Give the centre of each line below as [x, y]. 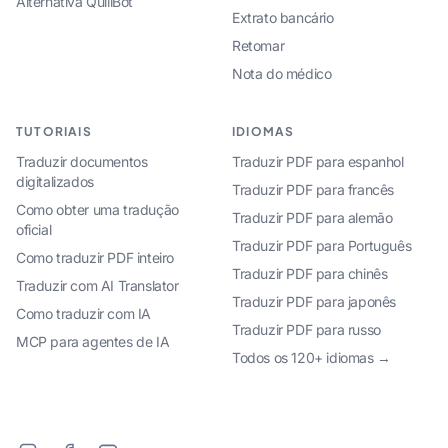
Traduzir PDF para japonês [314, 301]
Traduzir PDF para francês [313, 189]
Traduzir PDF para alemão [312, 217]
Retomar [258, 45]
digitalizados [55, 181]
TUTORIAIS [54, 131]
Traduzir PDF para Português [322, 245]
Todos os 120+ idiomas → [311, 357]
